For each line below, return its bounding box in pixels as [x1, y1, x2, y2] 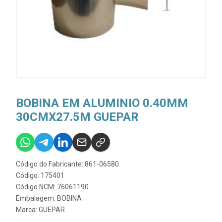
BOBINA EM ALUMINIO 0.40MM [16, 96, 188, 110]
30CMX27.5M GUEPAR [16, 110, 139, 124]
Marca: [16, 205, 39, 214]
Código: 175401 [16, 171, 64, 179]
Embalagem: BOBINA [16, 194, 82, 202]
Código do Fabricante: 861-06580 [16, 160, 119, 168]
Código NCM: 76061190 [16, 182, 89, 191]
